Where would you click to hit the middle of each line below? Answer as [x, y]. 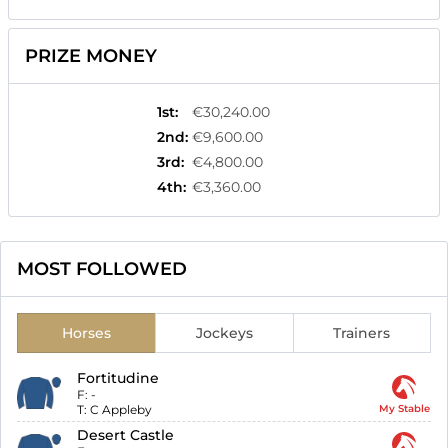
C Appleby [121, 410]
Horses [86, 333]
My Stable [404, 409]
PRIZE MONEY [91, 56]
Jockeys [224, 333]
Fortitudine [118, 378]
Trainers [362, 333]
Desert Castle [126, 435]
